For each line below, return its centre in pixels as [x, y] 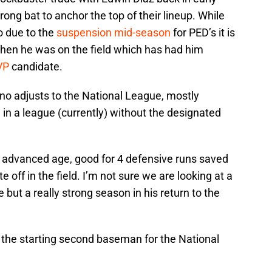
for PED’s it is [203, 33]
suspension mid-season [114, 33]
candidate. [36, 67]
